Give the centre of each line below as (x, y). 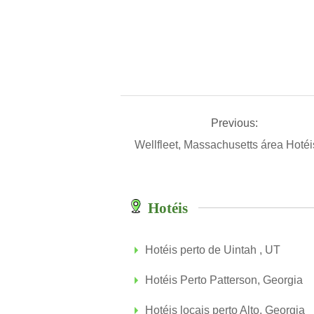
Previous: (234, 123)
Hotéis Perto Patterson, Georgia (224, 280)
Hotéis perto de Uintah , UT (213, 250)
